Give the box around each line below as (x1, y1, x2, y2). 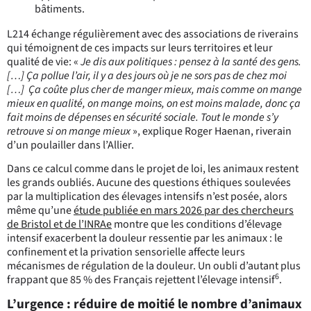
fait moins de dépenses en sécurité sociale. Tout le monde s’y (7, 109, 278, 125)
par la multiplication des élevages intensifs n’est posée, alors (7, 189, 287, 205)
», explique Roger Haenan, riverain (133, 123, 292, 139)
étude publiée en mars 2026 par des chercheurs (74, 203, 294, 219)
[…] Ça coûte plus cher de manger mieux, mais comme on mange (7, 81, 302, 97)
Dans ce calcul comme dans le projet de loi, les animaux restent (7, 161, 299, 177)
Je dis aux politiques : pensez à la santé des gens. (81, 53, 301, 69)
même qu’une (7, 203, 74, 219)
